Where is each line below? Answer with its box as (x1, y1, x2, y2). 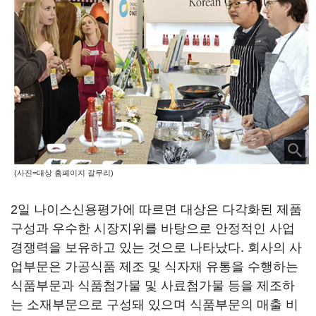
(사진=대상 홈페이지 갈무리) (14, 169, 114, 178)
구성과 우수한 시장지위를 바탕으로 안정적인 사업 (11, 221, 295, 236)
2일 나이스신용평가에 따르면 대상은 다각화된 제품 (11, 202, 302, 217)
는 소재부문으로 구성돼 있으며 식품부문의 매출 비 (11, 298, 298, 312)
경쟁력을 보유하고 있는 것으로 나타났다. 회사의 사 (11, 241, 302, 255)
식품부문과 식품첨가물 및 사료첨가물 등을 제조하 (11, 279, 295, 293)
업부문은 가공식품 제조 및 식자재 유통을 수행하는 (11, 260, 298, 274)
